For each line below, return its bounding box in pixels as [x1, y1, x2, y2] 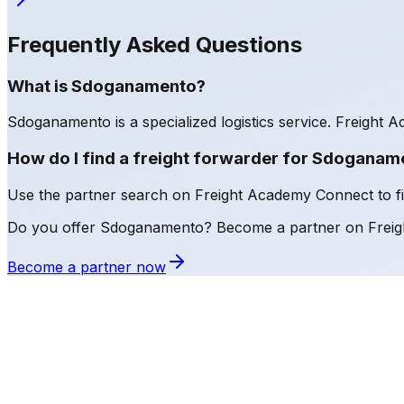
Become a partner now [7, 257, 166, 276]
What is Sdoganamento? [7, 75, 206, 96]
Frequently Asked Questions [7, 31, 302, 58]
